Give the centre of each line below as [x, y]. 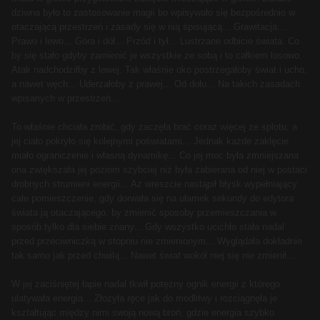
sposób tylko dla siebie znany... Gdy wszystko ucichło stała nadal [148, 227]
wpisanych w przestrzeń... [65, 99]
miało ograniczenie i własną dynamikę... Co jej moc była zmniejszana [155, 156]
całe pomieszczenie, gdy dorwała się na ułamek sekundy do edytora [152, 199]
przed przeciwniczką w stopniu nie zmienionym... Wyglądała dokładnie [157, 241]
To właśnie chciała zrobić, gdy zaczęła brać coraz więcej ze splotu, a [154, 127]
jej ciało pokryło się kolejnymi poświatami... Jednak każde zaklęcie [150, 141]
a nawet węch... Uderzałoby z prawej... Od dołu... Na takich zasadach [156, 84]
